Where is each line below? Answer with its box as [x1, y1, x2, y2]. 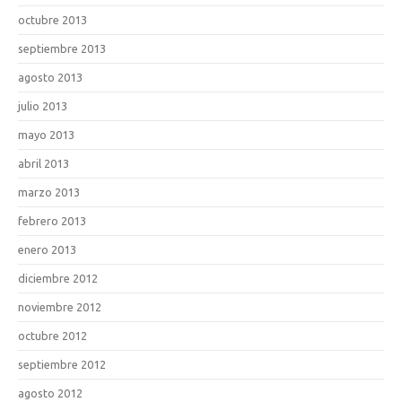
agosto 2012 [18, 386, 83, 399]
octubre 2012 [18, 328, 87, 342]
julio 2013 [18, 99, 67, 112]
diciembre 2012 [18, 271, 98, 284]
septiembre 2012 [18, 357, 106, 371]
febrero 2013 [18, 214, 86, 227]
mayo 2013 [18, 127, 74, 141]
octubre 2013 [18, 13, 87, 26]
